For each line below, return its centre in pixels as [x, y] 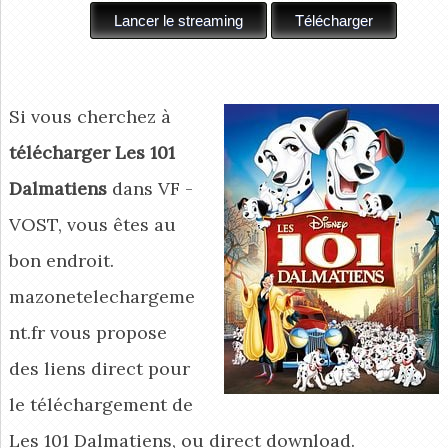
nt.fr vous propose [87, 332]
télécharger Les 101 [91, 152]
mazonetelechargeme [101, 296]
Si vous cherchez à [89, 116]
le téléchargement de [100, 404]
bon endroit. [61, 260]
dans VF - [149, 188]
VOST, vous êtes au [92, 224]
